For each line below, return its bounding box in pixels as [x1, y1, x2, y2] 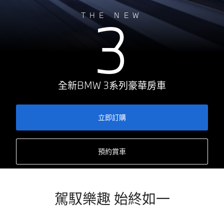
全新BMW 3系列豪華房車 [58, 79, 166, 92]
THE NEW [80, 10, 143, 20]
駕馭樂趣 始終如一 [54, 189, 170, 208]
